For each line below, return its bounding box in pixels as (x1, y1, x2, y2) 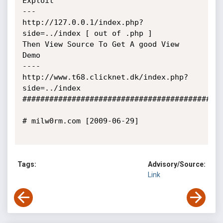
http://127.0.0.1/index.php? (22, 18, 143, 27)
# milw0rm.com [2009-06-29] (22, 116, 139, 125)
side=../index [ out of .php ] (22, 29, 152, 38)
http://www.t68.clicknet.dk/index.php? (22, 73, 188, 82)
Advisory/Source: (148, 160, 206, 169)
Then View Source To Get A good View (22, 40, 179, 49)
